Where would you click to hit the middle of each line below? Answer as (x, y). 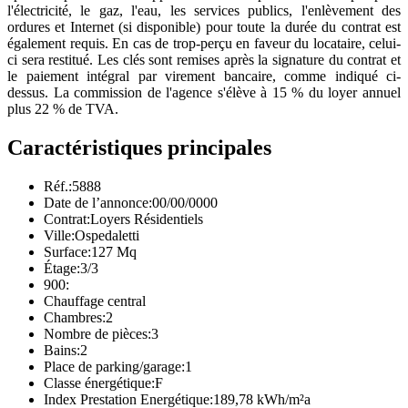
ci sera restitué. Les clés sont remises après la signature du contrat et (204, 59)
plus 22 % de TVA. (63, 108)
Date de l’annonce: (98, 202)
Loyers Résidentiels (147, 219)
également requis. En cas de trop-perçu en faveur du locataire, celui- (204, 43)
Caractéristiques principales (139, 147)
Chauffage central (95, 301)
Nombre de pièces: (97, 333)
